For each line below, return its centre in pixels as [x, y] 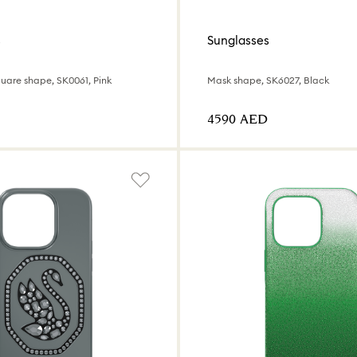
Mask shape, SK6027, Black [268, 80]
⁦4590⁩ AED [237, 120]
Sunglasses [238, 40]
